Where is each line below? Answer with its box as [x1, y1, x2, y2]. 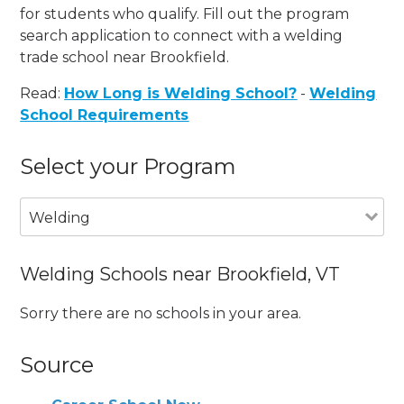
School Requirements [20, 106, 189, 124]
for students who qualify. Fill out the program [20, 5, 350, 23]
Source [20, 351, 95, 378]
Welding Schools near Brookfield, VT [20, 262, 341, 285]
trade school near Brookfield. [20, 48, 230, 66]
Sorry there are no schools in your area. [20, 304, 302, 322]
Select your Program [20, 152, 237, 179]
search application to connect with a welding [20, 26, 344, 44]
